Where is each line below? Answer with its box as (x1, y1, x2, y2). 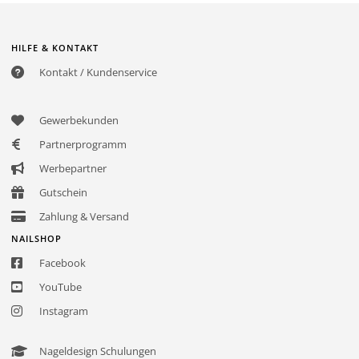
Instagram (39, 303, 88, 318)
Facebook (39, 255, 86, 270)
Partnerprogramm (39, 136, 127, 151)
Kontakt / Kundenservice (39, 64, 157, 79)
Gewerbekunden (39, 112, 119, 127)
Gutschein (39, 184, 87, 200)
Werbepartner (39, 160, 107, 175)
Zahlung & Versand (39, 208, 129, 224)
